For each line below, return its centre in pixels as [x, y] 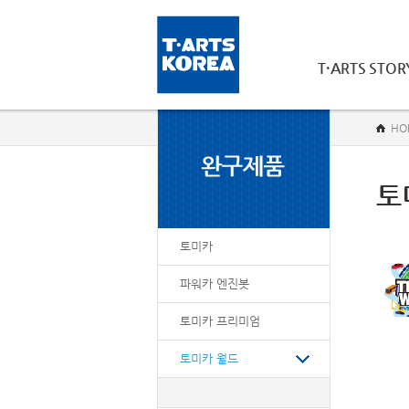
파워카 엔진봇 [215, 283]
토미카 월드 [209, 358]
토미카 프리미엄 [220, 321]
